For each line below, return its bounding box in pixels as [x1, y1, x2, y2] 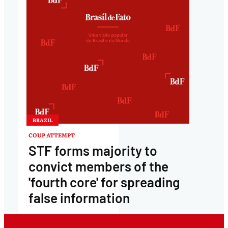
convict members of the [28, 158, 168, 174]
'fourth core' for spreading [28, 174, 180, 190]
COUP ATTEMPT [28, 130, 75, 139]
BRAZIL [32, 116, 52, 124]
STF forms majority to [28, 142, 157, 158]
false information [28, 189, 130, 206]
